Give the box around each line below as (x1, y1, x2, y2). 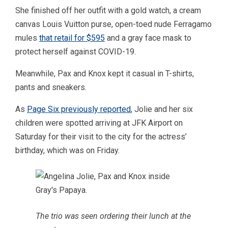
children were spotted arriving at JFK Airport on (15, 118, 183, 128)
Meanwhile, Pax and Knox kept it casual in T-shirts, (15, 69, 194, 78)
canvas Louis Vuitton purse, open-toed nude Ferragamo (15, 19, 212, 29)
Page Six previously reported (27, 104, 131, 114)
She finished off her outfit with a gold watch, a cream (15, 6, 201, 15)
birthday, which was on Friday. (15, 146, 120, 155)
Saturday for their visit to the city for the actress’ (15, 132, 187, 141)
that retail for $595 (39, 33, 105, 43)
